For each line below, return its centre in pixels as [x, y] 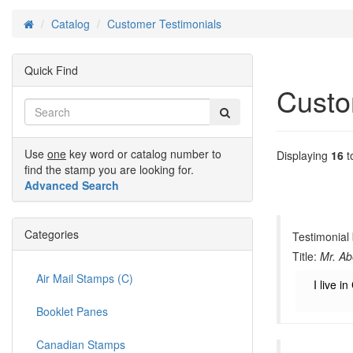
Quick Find [51, 70]
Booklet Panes [72, 311]
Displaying [304, 155]
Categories [52, 234]
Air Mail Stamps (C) [85, 278]
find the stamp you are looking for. [109, 169]
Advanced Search [72, 185]
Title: [306, 256]
